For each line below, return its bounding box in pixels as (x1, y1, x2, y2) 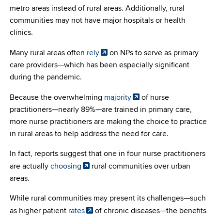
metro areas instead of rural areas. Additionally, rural (10, 3, 185, 14)
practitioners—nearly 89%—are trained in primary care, (10, 105, 192, 115)
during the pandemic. (10, 72, 82, 82)
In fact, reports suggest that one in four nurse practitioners (10, 149, 205, 159)
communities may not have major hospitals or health (10, 15, 186, 26)
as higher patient (10, 206, 68, 216)
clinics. (10, 28, 33, 38)
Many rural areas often (10, 48, 87, 58)
